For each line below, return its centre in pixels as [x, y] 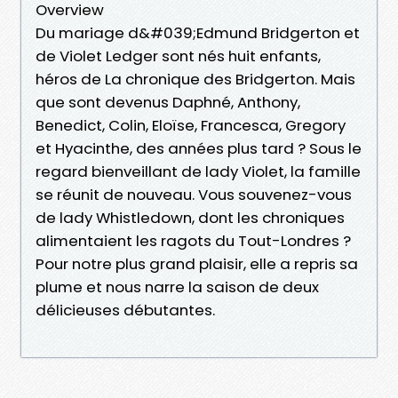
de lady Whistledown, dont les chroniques [190, 217]
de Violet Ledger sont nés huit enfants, [178, 56]
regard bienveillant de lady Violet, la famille [198, 171]
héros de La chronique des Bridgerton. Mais [195, 79]
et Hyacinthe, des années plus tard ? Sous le [199, 148]
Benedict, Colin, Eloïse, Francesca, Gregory [191, 125]
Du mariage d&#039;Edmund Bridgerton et [198, 32]
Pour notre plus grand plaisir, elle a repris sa [197, 263]
